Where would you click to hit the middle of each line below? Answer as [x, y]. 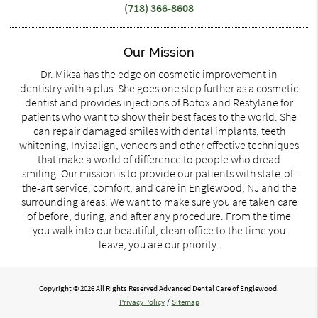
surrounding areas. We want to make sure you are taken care [159, 201]
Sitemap [185, 302]
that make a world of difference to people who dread [159, 159]
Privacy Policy [142, 302]
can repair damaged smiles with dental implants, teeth [159, 130]
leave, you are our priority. [159, 244]
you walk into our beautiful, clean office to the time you [159, 230]
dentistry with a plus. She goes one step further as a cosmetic [159, 88]
